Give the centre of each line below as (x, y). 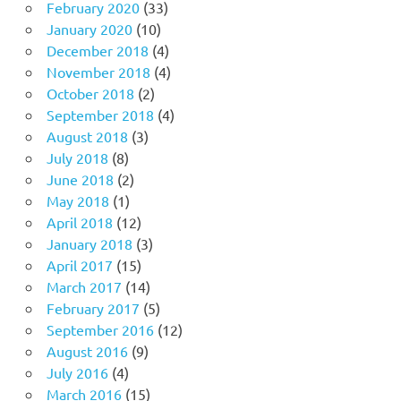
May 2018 (77, 200)
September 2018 (100, 114)
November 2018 (98, 71)
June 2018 (80, 179)
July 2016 (77, 372)
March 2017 (84, 286)
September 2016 (100, 329)
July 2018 (77, 157)
